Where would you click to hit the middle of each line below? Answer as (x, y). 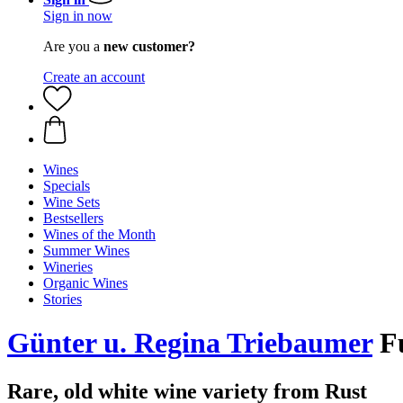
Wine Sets (72, 202)
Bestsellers (73, 218)
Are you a (73, 46)
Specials (67, 186)
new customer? (149, 46)
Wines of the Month (99, 234)
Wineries (68, 267)
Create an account (94, 77)
